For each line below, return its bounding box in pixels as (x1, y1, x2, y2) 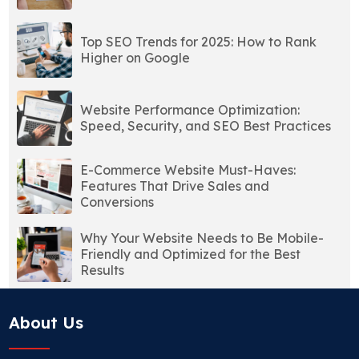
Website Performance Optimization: (80, 102, 301, 119)
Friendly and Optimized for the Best (80, 246, 301, 263)
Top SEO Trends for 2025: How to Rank (80, 34, 317, 50)
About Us (9, 312, 84, 333)
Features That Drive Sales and (80, 178, 270, 195)
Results (80, 262, 125, 279)
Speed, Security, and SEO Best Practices (80, 118, 332, 135)
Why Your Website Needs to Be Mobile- (80, 230, 325, 247)
